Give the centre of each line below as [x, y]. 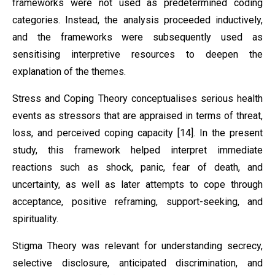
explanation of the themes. [69, 72]
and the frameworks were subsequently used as [137, 37]
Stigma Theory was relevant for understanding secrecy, [137, 246]
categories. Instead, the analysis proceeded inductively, [137, 20]
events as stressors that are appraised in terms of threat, [137, 116]
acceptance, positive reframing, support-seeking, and [137, 202]
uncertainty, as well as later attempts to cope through [137, 184]
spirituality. [35, 219]
